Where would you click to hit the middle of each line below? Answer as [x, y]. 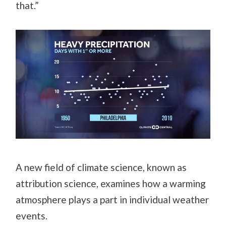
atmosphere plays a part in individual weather [112, 200]
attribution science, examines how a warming [111, 184]
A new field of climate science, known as [101, 167]
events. [32, 216]
